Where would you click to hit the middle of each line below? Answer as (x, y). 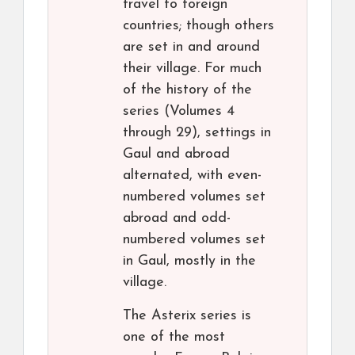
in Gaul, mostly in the (189, 261)
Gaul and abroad (176, 155)
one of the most (174, 338)
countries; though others (198, 26)
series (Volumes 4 (179, 112)
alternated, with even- (192, 176)
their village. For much (192, 69)
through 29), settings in (197, 133)
